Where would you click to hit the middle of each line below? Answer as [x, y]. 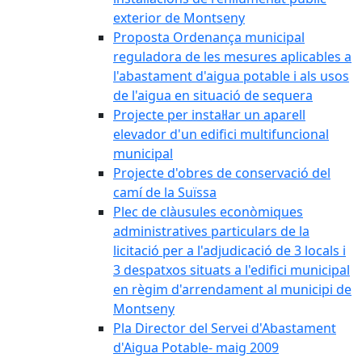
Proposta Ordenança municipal [209, 37]
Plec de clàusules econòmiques [208, 212]
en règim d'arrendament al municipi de [232, 289]
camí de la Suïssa [165, 192]
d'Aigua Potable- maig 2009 [196, 347]
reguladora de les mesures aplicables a [232, 57]
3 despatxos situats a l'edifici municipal [232, 270]
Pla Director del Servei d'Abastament [225, 328]
